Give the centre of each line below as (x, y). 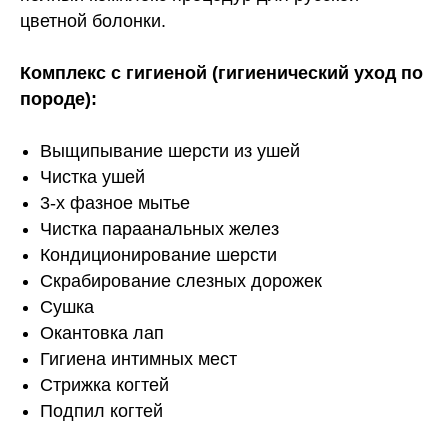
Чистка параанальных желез (159, 229)
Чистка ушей (92, 177)
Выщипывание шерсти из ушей (170, 151)
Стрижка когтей (104, 385)
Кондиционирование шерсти (158, 255)
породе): (58, 99)
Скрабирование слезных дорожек (181, 281)
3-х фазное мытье (115, 203)
